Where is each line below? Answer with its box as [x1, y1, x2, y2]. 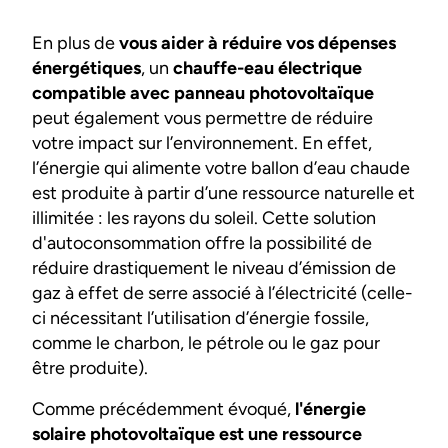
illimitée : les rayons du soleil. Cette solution [32, 206, 376, 229]
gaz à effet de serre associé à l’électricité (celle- [32, 281, 413, 304]
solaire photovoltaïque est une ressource [32, 422, 362, 445]
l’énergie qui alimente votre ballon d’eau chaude [32, 156, 410, 179]
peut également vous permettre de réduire [32, 106, 373, 129]
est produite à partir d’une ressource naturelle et [32, 181, 415, 204]
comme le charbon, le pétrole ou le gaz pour [32, 331, 380, 354]
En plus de [32, 31, 119, 54]
